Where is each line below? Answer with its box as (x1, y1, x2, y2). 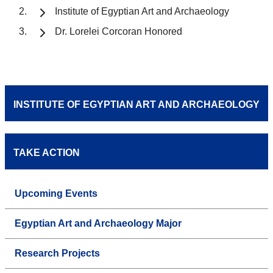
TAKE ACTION (13, 147, 80, 158)
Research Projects (15, 248, 100, 259)
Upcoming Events (15, 188, 97, 199)
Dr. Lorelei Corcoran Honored (55, 26, 182, 37)
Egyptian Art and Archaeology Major (15, 218, 182, 229)
